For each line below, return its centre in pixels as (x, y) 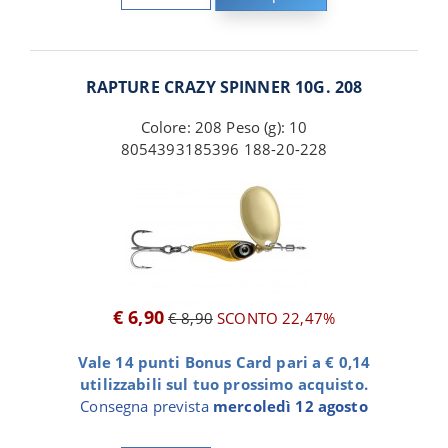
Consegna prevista (146, 405)
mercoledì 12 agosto (290, 405)
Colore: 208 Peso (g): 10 (224, 126)
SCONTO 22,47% (274, 317)
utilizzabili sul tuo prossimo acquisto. (224, 383)
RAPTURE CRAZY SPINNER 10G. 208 (224, 86)
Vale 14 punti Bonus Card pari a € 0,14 (224, 361)
